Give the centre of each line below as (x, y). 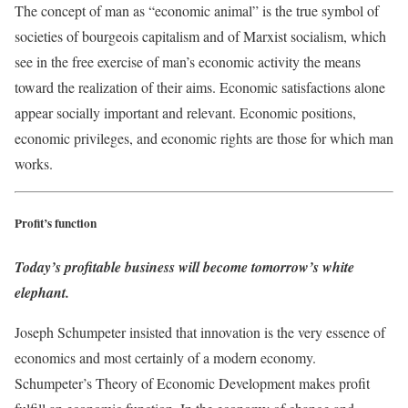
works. (34, 163)
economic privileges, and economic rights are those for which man (204, 138)
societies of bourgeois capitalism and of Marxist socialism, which (200, 36)
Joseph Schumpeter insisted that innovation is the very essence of (200, 332)
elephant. (42, 292)
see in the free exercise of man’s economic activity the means (188, 61)
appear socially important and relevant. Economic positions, (185, 112)
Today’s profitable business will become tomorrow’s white (184, 267)
